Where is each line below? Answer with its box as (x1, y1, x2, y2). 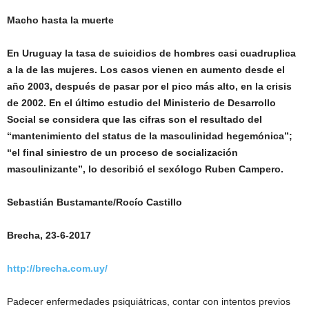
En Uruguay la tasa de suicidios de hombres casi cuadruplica (7, 48, 296, 59)
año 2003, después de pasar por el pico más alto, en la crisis (7, 81, 292, 92)
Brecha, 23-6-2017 (7, 230, 91, 241)
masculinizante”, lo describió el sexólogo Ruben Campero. (7, 163, 283, 175)
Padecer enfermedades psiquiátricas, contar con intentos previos (7, 296, 290, 307)
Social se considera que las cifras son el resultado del (7, 114, 262, 125)
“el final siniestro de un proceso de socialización (7, 147, 238, 158)
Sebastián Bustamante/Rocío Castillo (7, 197, 182, 208)
